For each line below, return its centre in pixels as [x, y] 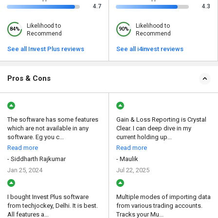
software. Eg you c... [36, 137]
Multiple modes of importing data [163, 197]
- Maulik [127, 159]
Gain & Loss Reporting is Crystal [161, 120]
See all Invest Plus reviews [46, 49]
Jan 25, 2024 [25, 170]
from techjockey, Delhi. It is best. [53, 206]
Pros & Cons [29, 79]
